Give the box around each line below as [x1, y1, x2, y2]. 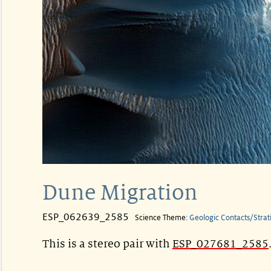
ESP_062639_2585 [42, 212, 129, 223]
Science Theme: [135, 214, 189, 222]
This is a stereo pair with [42, 238, 172, 250]
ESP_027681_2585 [172, 238, 269, 250]
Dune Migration [42, 181, 198, 204]
